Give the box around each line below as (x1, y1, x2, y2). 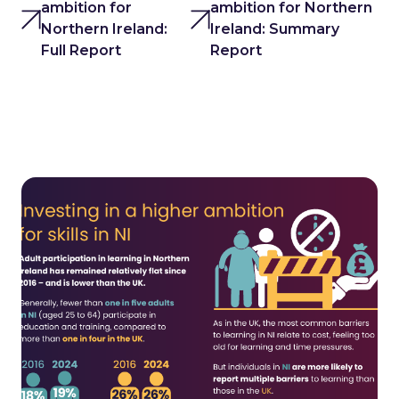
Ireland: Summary (210, 20, 340, 37)
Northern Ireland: (41, 20, 168, 37)
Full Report (41, 42, 122, 59)
